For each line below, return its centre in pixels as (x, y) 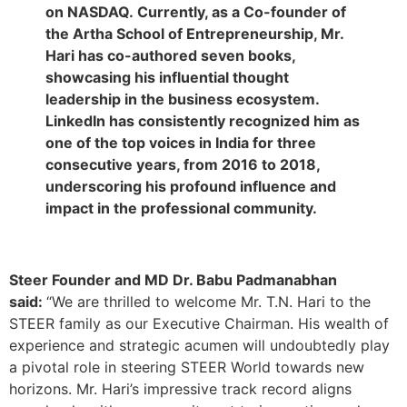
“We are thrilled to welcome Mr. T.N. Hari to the (208, 301)
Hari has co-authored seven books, (170, 56)
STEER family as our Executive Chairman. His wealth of (199, 323)
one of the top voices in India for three (181, 143)
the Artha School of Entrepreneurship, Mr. (194, 34)
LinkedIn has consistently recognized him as (203, 121)
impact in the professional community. (181, 208)
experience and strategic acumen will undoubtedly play (199, 345)
